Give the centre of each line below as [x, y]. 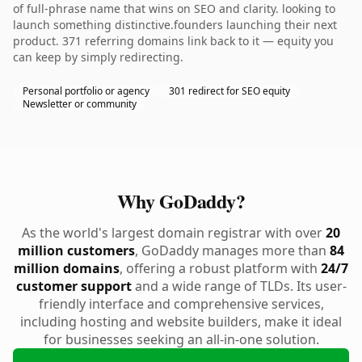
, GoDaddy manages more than [232, 250]
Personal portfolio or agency [86, 91]
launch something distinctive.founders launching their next [175, 25]
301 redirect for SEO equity [229, 91]
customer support [74, 286]
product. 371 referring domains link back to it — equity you [173, 41]
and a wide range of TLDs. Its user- [239, 286]
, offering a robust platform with [220, 268]
